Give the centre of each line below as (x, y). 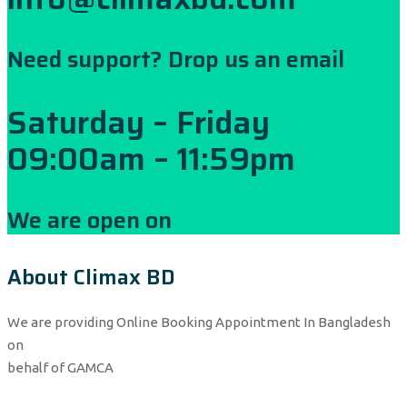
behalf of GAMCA (60, 368)
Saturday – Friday (139, 122)
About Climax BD (91, 278)
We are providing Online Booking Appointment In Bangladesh (199, 323)
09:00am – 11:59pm (151, 158)
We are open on (89, 220)
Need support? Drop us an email (176, 60)
